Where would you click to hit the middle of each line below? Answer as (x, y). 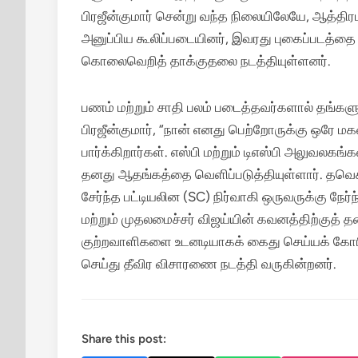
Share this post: (124, 339)
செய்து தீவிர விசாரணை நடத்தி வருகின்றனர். (209, 264)
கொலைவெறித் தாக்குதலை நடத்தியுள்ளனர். (206, 61)
